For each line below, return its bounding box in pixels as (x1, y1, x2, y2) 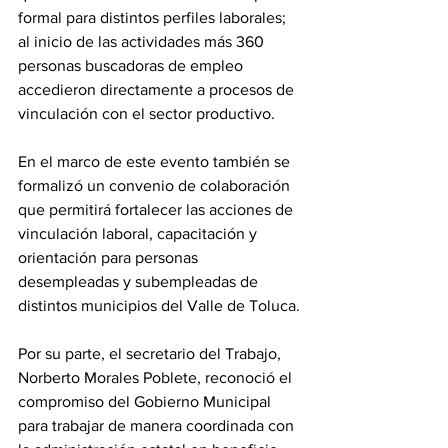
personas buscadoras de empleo (18, 57, 247, 74)
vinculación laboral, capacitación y (18, 225, 261, 242)
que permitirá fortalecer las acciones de (18, 201, 297, 218)
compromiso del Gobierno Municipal (18, 393, 275, 410)
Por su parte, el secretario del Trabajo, (18, 345, 285, 362)
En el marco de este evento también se (18, 153, 294, 170)
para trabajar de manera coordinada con (18, 417, 298, 434)
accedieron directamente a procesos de (18, 81, 298, 98)
